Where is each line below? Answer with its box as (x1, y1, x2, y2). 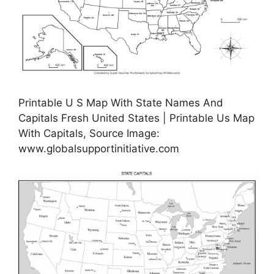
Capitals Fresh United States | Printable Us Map (18, 111, 254, 124)
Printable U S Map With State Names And (18, 96, 223, 109)
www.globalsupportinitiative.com (18, 142, 179, 155)
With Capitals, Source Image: (18, 127, 160, 139)
